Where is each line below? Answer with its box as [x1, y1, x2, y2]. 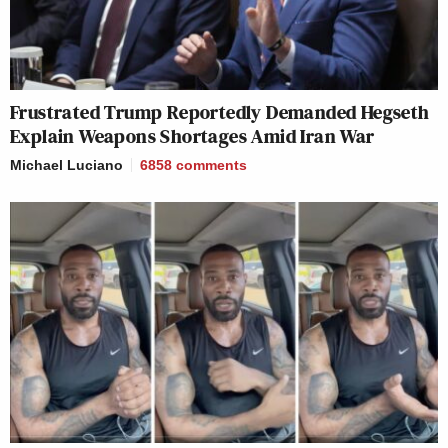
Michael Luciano [10, 157, 123, 174]
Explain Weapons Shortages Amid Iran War [10, 122, 384, 151]
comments [176, 157, 247, 174]
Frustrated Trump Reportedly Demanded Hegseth [10, 98, 430, 127]
